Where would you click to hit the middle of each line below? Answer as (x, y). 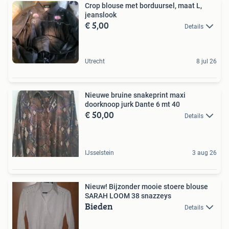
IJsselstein (99, 153)
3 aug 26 (204, 153)
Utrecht (95, 61)
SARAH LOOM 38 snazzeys (128, 196)
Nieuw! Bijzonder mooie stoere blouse (146, 186)
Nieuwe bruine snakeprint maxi (135, 95)
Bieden (99, 206)
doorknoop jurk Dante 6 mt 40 (132, 104)
